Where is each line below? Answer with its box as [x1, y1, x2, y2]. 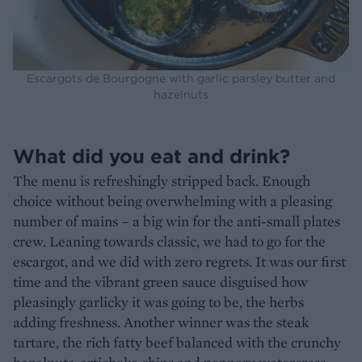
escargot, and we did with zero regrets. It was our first [13, 251, 346, 271]
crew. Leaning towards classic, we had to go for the [13, 231, 326, 250]
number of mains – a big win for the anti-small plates [13, 211, 340, 230]
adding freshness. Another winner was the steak [13, 312, 309, 331]
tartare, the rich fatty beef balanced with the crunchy [13, 332, 341, 351]
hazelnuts [154, 86, 208, 102]
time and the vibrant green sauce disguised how [13, 271, 308, 291]
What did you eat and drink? [13, 143, 290, 168]
